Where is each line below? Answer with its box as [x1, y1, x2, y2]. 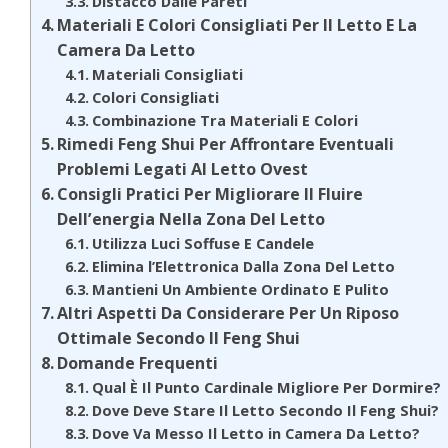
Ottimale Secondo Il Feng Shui [57, 327, 301, 350]
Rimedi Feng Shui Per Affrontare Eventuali [57, 133, 395, 156]
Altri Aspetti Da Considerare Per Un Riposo [57, 302, 400, 325]
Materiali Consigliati [92, 64, 244, 85]
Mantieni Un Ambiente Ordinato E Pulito [92, 279, 390, 300]
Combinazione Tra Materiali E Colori [92, 110, 359, 131]
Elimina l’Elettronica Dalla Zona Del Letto [92, 256, 396, 277]
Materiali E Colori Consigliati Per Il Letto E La [57, 14, 418, 37]
